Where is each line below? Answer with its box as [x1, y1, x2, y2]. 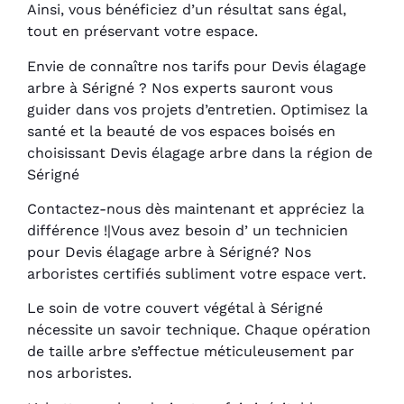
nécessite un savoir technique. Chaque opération [27, 321, 371, 339]
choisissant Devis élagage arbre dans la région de [27, 143, 372, 161]
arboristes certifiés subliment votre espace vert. [27, 264, 366, 282]
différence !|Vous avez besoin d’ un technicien [27, 221, 348, 239]
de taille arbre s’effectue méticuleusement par [27, 343, 354, 361]
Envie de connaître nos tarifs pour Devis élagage [27, 57, 366, 75]
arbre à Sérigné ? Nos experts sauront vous [27, 78, 333, 96]
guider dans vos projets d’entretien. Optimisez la [27, 100, 368, 118]
